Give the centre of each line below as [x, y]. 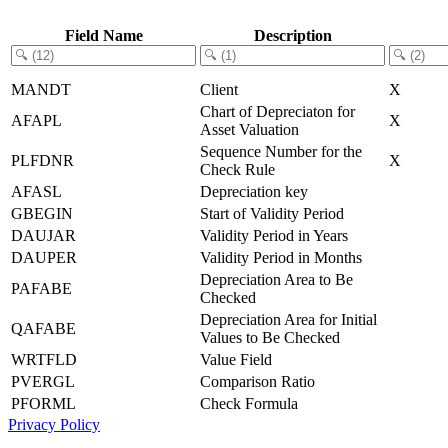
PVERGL [43, 381]
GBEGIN [42, 213]
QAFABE [43, 328]
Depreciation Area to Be [276, 279]
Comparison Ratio [257, 381]
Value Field [236, 359]
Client [219, 89]
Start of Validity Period [272, 213]
